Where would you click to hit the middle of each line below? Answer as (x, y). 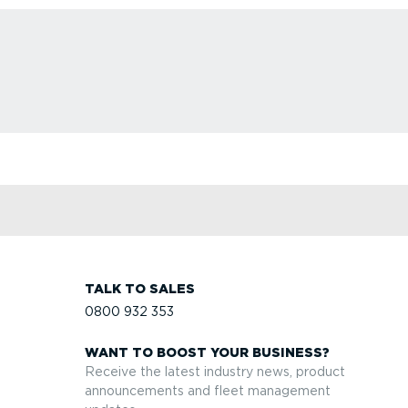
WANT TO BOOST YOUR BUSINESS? (207, 352)
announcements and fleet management (208, 390)
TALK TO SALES (140, 288)
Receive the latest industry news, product (215, 371)
